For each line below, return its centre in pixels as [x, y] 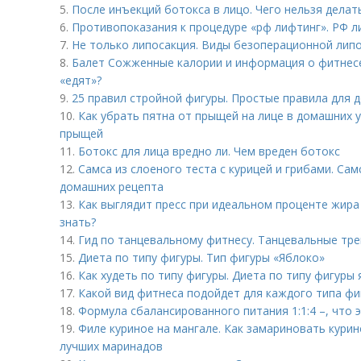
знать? [78, 222]
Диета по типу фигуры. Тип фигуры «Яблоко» [201, 257]
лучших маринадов [111, 346]
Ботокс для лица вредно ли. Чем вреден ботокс [209, 151]
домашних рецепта [112, 187]
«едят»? [81, 80]
